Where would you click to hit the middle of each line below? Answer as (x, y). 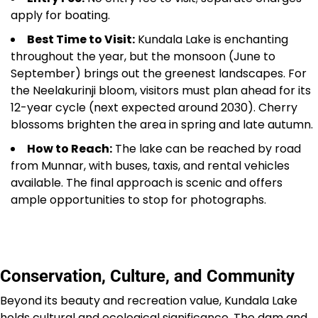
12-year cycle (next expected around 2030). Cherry (154, 108)
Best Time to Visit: (81, 39)
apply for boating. (60, 15)
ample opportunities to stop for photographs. (138, 200)
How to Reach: (70, 149)
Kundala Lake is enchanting (212, 39)
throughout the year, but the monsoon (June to (143, 56)
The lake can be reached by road (207, 149)
